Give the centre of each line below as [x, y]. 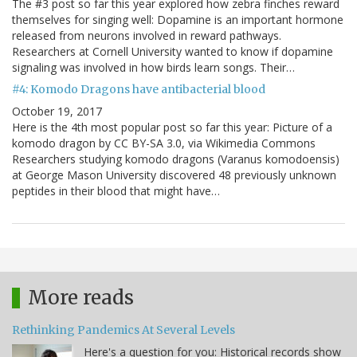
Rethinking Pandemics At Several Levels [124, 330]
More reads [81, 298]
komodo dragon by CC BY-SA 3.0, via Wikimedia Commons [164, 143]
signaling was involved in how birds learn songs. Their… [153, 68]
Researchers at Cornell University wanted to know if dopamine [173, 52]
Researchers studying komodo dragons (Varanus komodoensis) [176, 159]
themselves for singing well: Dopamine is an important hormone [178, 20]
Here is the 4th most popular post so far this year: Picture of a [172, 127]
